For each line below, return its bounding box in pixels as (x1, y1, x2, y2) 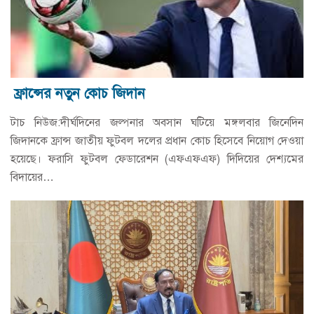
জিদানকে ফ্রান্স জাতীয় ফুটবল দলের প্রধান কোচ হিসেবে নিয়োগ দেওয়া (11, 133, 303, 148)
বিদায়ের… (11, 170, 54, 184)
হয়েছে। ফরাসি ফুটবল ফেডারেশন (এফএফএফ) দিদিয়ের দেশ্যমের (11, 151, 303, 166)
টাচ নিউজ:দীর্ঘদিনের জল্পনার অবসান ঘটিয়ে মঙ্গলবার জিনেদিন (11, 115, 303, 130)
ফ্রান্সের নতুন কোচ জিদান (14, 84, 145, 102)
